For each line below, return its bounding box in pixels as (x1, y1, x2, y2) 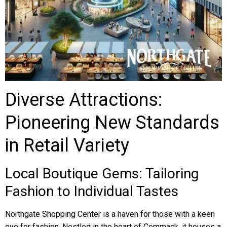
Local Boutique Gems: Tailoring (5, 165, 199, 182)
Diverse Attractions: (5, 89, 162, 110)
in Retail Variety (5, 135, 129, 156)
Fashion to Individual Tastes (5, 183, 178, 200)
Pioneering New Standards (5, 112, 219, 133)
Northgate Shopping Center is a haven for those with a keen (5, 209, 215, 219)
